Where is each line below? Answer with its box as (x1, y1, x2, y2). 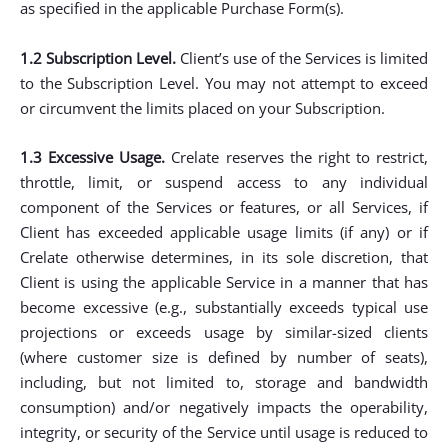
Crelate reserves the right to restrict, (165, 147, 428, 167)
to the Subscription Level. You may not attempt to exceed (20, 73, 428, 93)
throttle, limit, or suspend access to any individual (20, 172, 428, 192)
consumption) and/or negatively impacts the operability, (20, 397, 428, 417)
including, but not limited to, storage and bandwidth (20, 372, 428, 392)
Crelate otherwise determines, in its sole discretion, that (20, 247, 428, 267)
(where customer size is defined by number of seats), (20, 347, 428, 367)
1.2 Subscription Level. (20, 48, 176, 68)
